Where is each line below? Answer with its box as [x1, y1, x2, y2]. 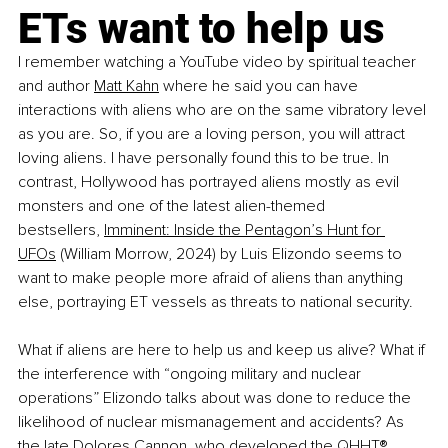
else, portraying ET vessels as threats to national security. [18, 292, 413, 313]
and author [18, 76, 90, 97]
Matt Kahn [94, 76, 159, 97]
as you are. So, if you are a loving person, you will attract [18, 124, 409, 145]
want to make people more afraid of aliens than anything [18, 268, 407, 289]
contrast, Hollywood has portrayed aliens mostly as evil [18, 172, 403, 193]
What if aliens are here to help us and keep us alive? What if [18, 340, 429, 361]
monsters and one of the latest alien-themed [18, 196, 329, 217]
